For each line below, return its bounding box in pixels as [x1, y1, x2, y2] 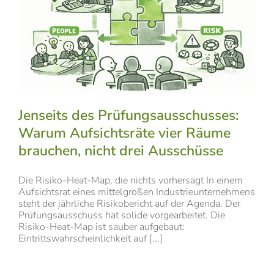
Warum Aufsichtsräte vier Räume [18, 123, 231, 143]
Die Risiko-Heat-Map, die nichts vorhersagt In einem [18, 173, 243, 187]
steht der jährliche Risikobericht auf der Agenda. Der [18, 196, 240, 210]
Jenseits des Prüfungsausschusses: [18, 105, 239, 125]
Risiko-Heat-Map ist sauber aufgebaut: [18, 220, 185, 234]
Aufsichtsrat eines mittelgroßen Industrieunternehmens [18, 185, 255, 199]
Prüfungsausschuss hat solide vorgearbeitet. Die [18, 208, 225, 222]
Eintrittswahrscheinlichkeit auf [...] [18, 231, 163, 245]
